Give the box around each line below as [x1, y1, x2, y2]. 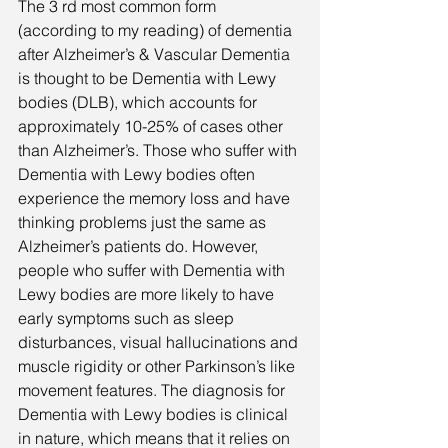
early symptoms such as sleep [18, 307, 238, 328]
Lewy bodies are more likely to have [18, 283, 278, 304]
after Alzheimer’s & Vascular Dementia [18, 43, 294, 64]
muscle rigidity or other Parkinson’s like [18, 355, 299, 376]
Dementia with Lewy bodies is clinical [18, 403, 292, 424]
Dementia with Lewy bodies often [18, 163, 259, 184]
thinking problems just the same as [18, 211, 270, 232]
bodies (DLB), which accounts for [18, 91, 261, 112]
